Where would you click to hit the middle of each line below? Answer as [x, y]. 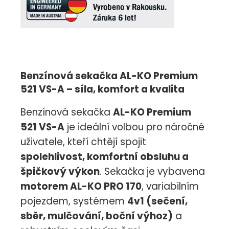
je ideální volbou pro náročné [134, 127]
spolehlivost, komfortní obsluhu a [105, 157]
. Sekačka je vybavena [152, 172]
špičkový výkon [60, 172]
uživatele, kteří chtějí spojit [83, 142]
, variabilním [170, 187]
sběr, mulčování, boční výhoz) [97, 216]
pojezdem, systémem [74, 201]
